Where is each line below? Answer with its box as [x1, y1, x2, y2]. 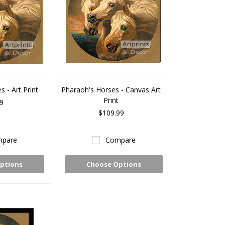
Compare [105, 135, 136, 145]
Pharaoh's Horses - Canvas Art [61, 85, 161, 94]
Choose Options [86, 160, 141, 169]
